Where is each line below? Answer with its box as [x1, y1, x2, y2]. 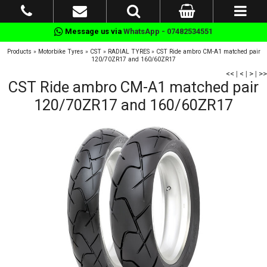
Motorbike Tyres [38, 48, 83, 55]
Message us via [63, 27, 123, 36]
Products [7, 48, 32, 55]
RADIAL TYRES [107, 48, 150, 55]
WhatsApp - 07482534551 [123, 27, 213, 36]
